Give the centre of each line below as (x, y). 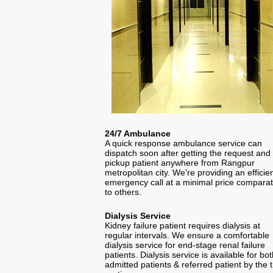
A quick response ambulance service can (183, 143)
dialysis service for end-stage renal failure (185, 245)
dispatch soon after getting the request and (188, 153)
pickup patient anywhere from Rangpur (180, 162)
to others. (123, 192)
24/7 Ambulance (138, 133)
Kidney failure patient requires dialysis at (183, 225)
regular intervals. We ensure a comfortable (187, 235)
